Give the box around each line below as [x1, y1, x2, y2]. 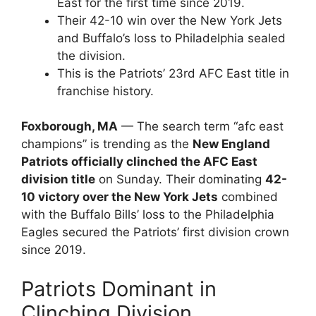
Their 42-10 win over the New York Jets [57, 13, 282, 28]
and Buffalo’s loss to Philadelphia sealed [57, 30, 286, 45]
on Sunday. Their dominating [95, 172, 265, 186]
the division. [57, 48, 126, 63]
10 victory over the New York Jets [21, 190, 218, 204]
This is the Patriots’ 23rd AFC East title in [57, 66, 289, 80]
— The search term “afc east [118, 119, 284, 133]
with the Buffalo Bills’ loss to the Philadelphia [21, 207, 274, 221]
